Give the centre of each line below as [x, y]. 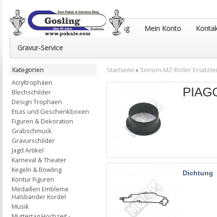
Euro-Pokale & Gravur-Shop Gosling [74, 28]
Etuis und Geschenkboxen [50, 111]
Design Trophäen [37, 102]
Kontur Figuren [33, 179]
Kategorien [28, 70]
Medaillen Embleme [40, 189]
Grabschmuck [32, 131]
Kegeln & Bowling [37, 170]
